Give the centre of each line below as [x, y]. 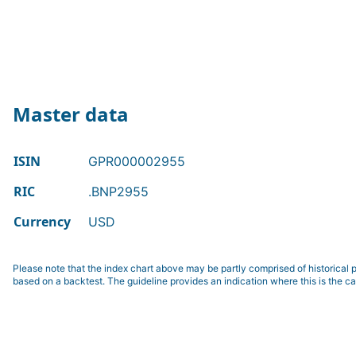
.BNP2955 [118, 192]
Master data [71, 114]
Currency [42, 222]
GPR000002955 [137, 161]
